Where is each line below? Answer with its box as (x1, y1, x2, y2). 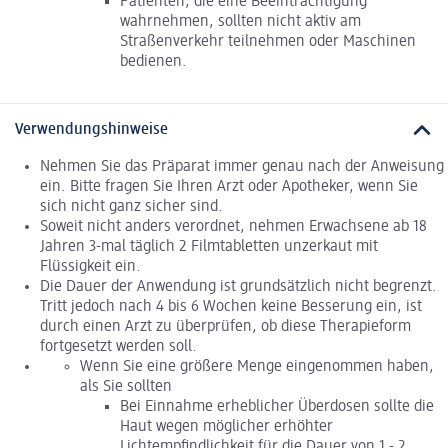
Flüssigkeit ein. (40, 258, 141, 275)
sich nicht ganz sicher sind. (40, 198, 223, 215)
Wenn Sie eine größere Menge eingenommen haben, (80, 358, 434, 375)
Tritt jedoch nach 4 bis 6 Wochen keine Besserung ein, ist (40, 298, 422, 315)
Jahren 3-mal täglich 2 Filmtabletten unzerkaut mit (40, 238, 378, 255)
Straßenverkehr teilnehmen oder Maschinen (120, 34, 416, 51)
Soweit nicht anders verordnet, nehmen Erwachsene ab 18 (40, 218, 427, 235)
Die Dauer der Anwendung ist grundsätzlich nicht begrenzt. (40, 278, 437, 295)
